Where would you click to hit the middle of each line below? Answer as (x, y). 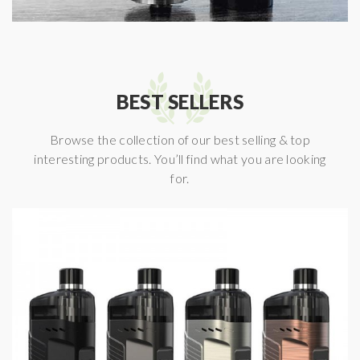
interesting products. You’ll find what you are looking (180, 159)
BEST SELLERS (180, 102)
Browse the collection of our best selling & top (180, 140)
